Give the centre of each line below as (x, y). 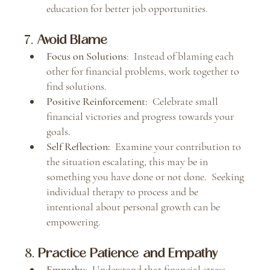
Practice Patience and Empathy (128, 253)
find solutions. (76, 86)
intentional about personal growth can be (134, 206)
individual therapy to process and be (123, 191)
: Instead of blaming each (181, 56)
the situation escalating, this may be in (128, 161)
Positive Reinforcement (96, 101)
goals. (58, 131)
